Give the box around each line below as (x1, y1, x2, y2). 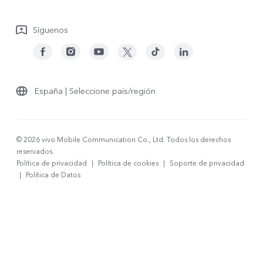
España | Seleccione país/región (35, 86, 156, 97)
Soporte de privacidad (170, 159, 244, 168)
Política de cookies (98, 159, 159, 168)
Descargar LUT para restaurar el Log (16, 9, 154, 21)
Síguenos (33, 25, 68, 36)
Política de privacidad (16, 159, 87, 168)
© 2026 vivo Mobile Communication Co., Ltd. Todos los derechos (16, 135, 231, 145)
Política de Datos (26, 170, 80, 180)
